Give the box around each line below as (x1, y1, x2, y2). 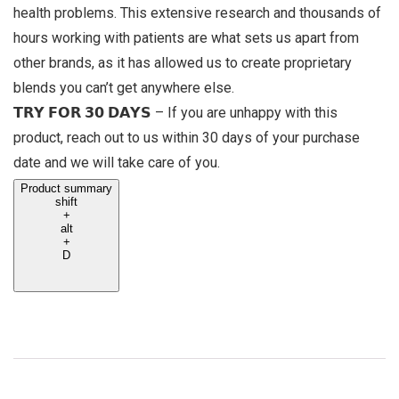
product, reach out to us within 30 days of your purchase (13, 128, 360, 146)
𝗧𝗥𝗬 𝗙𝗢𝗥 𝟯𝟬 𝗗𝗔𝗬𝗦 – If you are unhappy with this (13, 103, 338, 121)
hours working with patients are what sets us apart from (13, 28, 359, 46)
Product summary (20, 181, 112, 195)
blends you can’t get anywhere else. (13, 78, 234, 96)
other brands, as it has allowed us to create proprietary (13, 53, 352, 71)
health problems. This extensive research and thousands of (13, 4, 381, 21)
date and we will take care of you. (13, 153, 220, 171)
